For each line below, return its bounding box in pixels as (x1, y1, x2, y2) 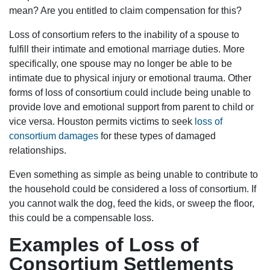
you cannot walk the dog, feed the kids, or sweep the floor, (9, 198, 254, 209)
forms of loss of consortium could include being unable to (9, 87, 251, 98)
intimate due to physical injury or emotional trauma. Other (9, 73, 251, 84)
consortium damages (9, 131, 98, 142)
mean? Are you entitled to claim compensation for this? (9, 5, 242, 16)
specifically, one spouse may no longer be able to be (9, 58, 232, 69)
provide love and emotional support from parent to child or (9, 102, 254, 113)
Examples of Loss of (9, 234, 199, 256)
